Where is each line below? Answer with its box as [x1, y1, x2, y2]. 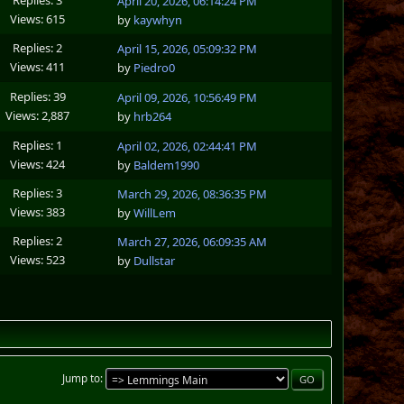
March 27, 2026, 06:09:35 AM [117, 234, 268, 251]
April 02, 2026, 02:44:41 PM [117, 138, 258, 155]
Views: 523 [10, 251, 66, 268]
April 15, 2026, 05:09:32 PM [117, 41, 258, 58]
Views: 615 [10, 10, 66, 27]
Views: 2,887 [5, 106, 70, 124]
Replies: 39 [9, 87, 66, 105]
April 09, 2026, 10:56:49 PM [117, 89, 258, 106]
